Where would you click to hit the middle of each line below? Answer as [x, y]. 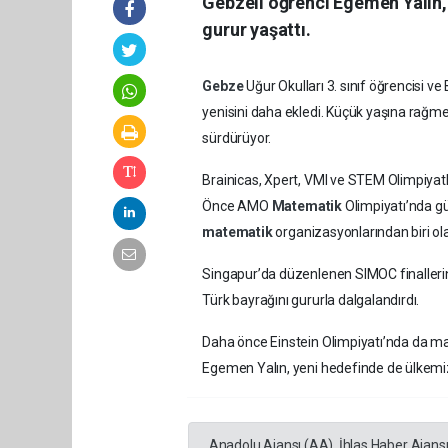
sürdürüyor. [237, 138]
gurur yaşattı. [256, 30]
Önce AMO [237, 206]
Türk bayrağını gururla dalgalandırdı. [311, 300]
